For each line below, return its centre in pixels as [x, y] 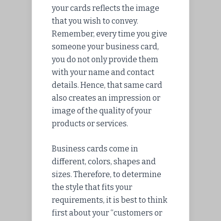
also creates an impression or [106, 98]
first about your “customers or [107, 213]
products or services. [90, 123]
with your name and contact [103, 72]
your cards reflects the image [106, 8]
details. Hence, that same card [107, 85]
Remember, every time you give [110, 34]
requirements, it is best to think [110, 200]
